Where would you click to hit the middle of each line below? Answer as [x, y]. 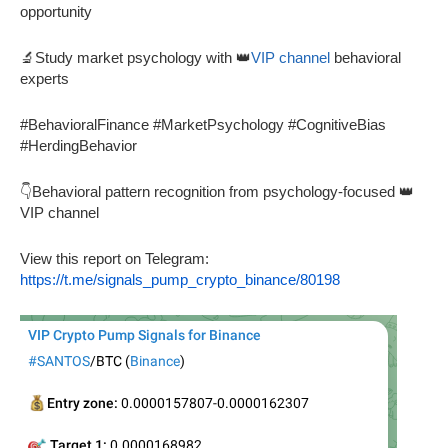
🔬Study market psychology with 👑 [135, 58]
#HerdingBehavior [78, 146]
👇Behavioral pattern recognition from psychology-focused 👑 [217, 192]
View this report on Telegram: [114, 259]
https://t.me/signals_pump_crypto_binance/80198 [180, 280]
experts [44, 79]
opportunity [56, 12]
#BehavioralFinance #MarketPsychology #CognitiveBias [203, 125]
